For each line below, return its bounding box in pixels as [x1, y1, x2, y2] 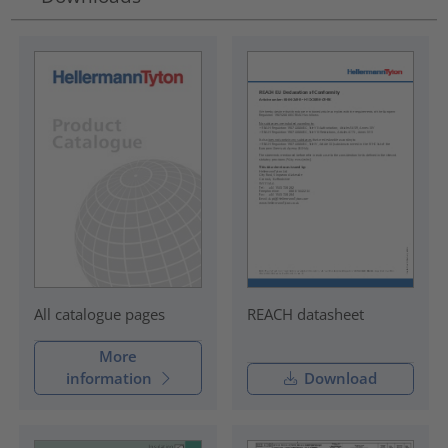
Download [299, 368, 377, 389]
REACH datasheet [246, 303, 364, 324]
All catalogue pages [33, 303, 165, 324]
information [66, 368, 153, 389]
